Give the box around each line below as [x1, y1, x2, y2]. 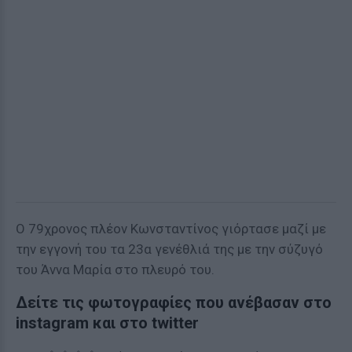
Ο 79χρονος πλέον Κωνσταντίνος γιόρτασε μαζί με [16, 221, 326, 236]
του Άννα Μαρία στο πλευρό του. [16, 262, 214, 277]
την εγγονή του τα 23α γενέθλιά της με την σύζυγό [16, 241, 323, 257]
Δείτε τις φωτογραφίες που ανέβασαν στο [16, 293, 332, 312]
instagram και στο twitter [16, 313, 199, 332]
